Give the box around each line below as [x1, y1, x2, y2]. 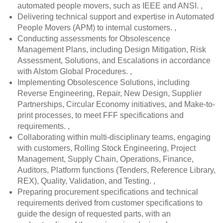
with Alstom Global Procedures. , [17, 67, 132, 76]
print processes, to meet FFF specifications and [17, 111, 184, 119]
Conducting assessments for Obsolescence [17, 34, 170, 43]
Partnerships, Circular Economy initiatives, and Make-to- [17, 100, 215, 109]
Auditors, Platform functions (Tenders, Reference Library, [17, 166, 216, 174]
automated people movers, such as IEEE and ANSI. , [17, 1, 203, 10]
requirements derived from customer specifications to [17, 199, 203, 207]
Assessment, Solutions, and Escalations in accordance [17, 56, 211, 65]
